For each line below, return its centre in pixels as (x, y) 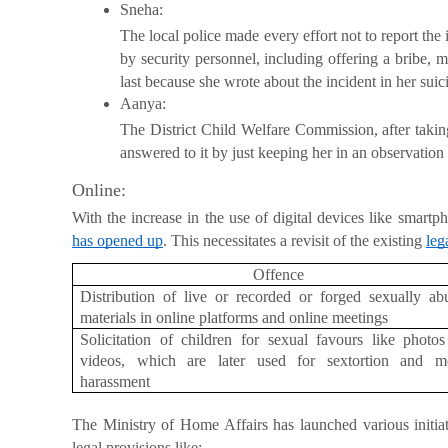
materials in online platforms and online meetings (234, 318)
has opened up (117, 241)
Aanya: (143, 103)
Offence (278, 275)
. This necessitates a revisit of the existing (294, 241)
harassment (115, 382)
